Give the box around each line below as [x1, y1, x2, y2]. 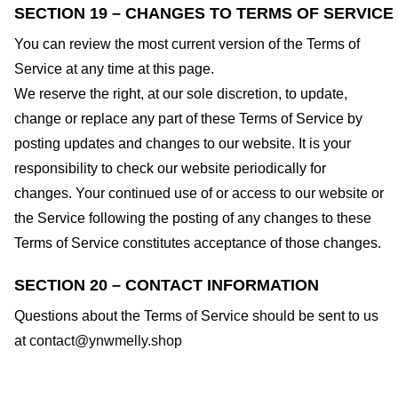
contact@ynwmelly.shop [29, 332, 182, 348]
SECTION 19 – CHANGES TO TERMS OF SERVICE [14, 4, 394, 23]
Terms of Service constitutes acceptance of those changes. [14, 235, 381, 251]
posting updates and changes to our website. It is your [14, 136, 351, 152]
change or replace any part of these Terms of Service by [14, 111, 362, 127]
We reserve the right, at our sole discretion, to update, [14, 86, 347, 102]
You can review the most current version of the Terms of [14, 36, 360, 52]
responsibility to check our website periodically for [14, 161, 326, 177]
